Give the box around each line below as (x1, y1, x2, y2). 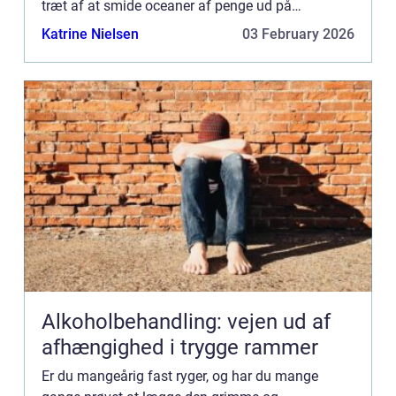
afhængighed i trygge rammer (42, 334, 318, 360)
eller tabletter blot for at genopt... (42, 39, 244, 57)
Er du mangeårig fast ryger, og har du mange (42, 367, 318, 385)
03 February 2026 (242, 25, 354, 42)
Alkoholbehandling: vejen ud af (42, 308, 331, 334)
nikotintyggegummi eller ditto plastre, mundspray (42, 18, 346, 35)
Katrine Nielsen (42, 25, 139, 42)
